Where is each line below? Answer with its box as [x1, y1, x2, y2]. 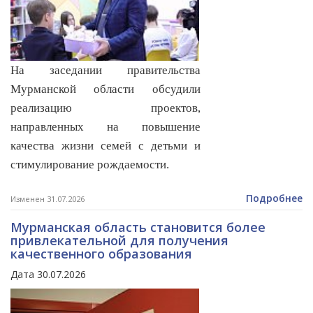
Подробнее [246, 191, 303, 205]
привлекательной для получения [10, 232, 228, 249]
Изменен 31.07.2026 [10, 194, 85, 205]
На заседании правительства [10, 64, 201, 78]
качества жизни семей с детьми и [10, 139, 201, 153]
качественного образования [10, 245, 192, 263]
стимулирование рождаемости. [10, 158, 169, 172]
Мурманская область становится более [10, 219, 265, 236]
